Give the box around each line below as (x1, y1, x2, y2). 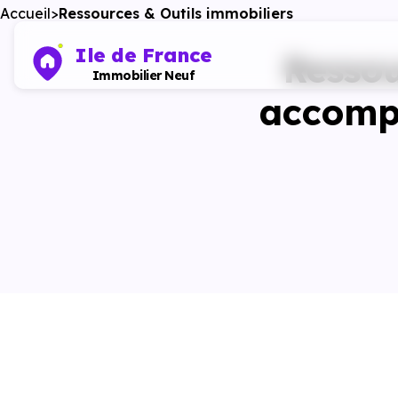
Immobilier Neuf (92, 68, 195, 84)
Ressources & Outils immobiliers (59, 4, 293, 22)
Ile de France (75, 43, 212, 68)
